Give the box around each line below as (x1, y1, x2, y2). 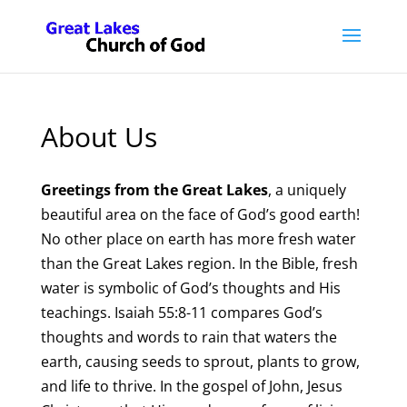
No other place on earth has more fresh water (40, 229, 356, 249)
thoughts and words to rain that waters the (40, 327, 337, 347)
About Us (40, 118, 157, 155)
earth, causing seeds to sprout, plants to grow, (40, 352, 360, 372)
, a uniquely (267, 180, 346, 200)
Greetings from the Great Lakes (40, 180, 268, 200)
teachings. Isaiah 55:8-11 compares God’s (40, 303, 323, 323)
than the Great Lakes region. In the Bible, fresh (40, 253, 358, 273)
